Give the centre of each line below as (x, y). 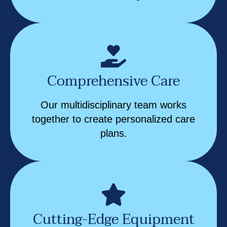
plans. (113, 133)
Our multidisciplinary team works (113, 105)
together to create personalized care (113, 119)
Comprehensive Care (113, 81)
